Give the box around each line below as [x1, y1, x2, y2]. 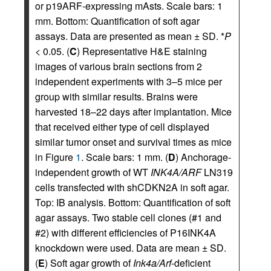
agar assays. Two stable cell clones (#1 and [35, 211, 221, 224]
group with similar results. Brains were [35, 90, 198, 103]
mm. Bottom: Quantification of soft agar [35, 14, 200, 28]
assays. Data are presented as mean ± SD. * [35, 29, 224, 43]
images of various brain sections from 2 [35, 59, 202, 73]
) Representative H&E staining [77, 44, 207, 58]
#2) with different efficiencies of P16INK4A [35, 226, 216, 240]
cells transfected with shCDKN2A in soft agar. [35, 180, 229, 194]
